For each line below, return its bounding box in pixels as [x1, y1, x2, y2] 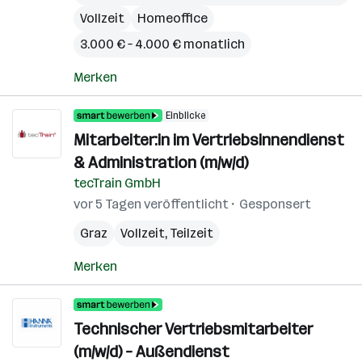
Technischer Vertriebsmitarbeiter [74, 319, 313, 339]
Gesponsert [239, 196, 311, 212]
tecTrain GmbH [74, 175, 161, 191]
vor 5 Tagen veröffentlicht [74, 196, 229, 212]
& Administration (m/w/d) [74, 153, 248, 172]
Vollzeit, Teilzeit [120, 225, 213, 241]
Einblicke [166, 110, 205, 121]
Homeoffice [137, 11, 208, 26]
